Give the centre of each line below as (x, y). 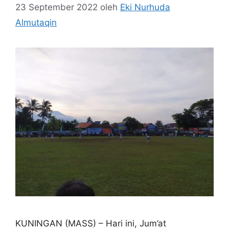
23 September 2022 (56, 7)
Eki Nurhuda (145, 7)
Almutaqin (36, 22)
